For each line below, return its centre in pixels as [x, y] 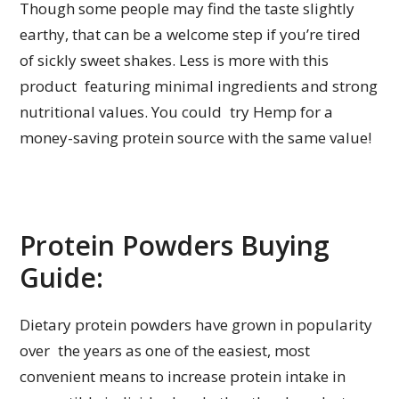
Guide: [62, 278]
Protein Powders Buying [175, 246]
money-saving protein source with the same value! [196, 138]
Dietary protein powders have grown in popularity [196, 325]
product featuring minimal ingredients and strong [199, 86]
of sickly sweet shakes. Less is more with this [175, 61]
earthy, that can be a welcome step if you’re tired [195, 35]
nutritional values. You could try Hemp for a [177, 112]
